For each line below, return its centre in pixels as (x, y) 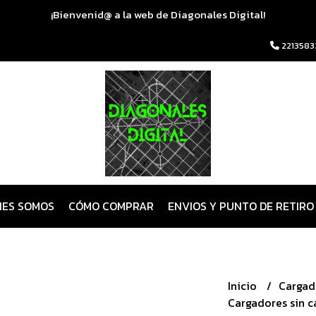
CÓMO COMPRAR (111, 206)
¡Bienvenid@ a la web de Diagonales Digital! (158, 14)
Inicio (243, 286)
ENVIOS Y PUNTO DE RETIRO (241, 206)
